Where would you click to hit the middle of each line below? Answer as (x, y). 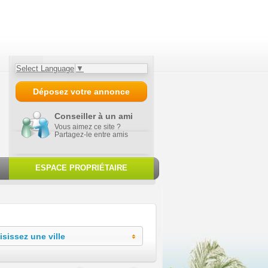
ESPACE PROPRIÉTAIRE (81, 168)
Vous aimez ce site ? (88, 127)
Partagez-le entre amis (91, 134)
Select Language (45, 68)
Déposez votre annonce (81, 92)
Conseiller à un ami (94, 116)
